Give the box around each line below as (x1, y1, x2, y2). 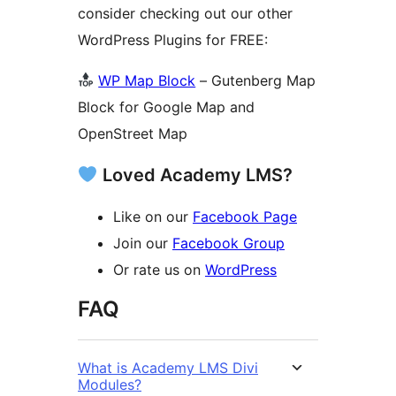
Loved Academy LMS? (97, 164, 293, 186)
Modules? (78, 375, 141, 393)
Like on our (113, 207, 193, 225)
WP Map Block (98, 71, 196, 89)
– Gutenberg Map (195, 71, 212, 89)
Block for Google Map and (78, 97, 255, 116)
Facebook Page (193, 207, 297, 225)
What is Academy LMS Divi (78, 358, 258, 377)
